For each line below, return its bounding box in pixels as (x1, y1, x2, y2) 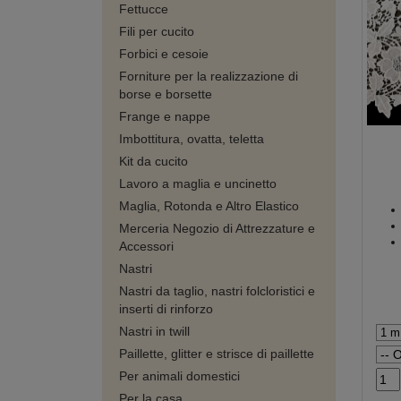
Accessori (119, 239, 174, 253)
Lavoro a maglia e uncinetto (119, 176, 277, 191)
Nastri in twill (119, 324, 190, 338)
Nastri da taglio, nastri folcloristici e (119, 284, 315, 298)
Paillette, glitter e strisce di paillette (119, 346, 314, 361)
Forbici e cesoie (119, 47, 209, 61)
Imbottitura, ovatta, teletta (119, 132, 264, 146)
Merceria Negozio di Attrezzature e (119, 221, 315, 235)
